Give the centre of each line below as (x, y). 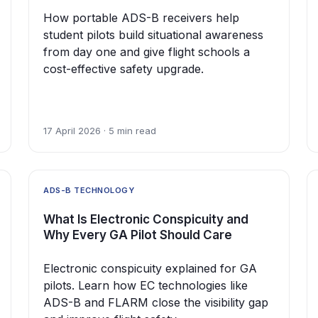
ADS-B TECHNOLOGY (89, 191)
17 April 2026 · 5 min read (100, 131)
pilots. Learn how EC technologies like (146, 285)
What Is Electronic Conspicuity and (146, 219)
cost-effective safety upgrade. (124, 69)
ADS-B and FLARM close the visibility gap (156, 302)
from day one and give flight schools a (147, 52)
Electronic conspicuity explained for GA (150, 268)
